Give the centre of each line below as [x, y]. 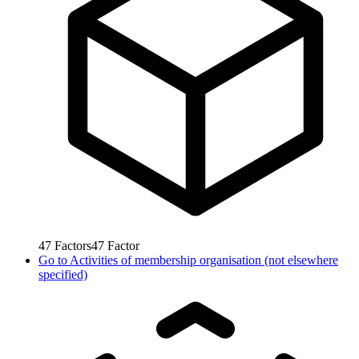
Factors [73, 246]
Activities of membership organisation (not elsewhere [204, 260]
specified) [63, 275]
